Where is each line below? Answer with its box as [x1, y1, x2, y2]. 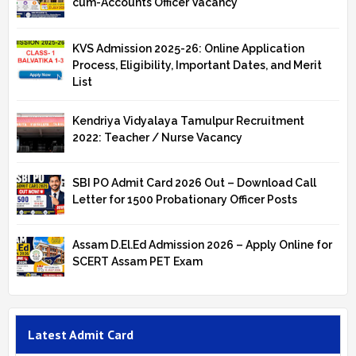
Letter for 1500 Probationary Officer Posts [72, 192, 297, 206]
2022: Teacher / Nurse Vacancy [72, 130, 242, 144]
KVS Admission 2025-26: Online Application [72, 41, 304, 55]
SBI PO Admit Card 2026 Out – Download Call [72, 176, 316, 189]
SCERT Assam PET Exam [72, 255, 203, 269]
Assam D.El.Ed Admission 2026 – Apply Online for [72, 238, 332, 252]
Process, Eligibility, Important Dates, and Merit [72, 58, 322, 72]
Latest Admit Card [28, 326, 133, 342]
